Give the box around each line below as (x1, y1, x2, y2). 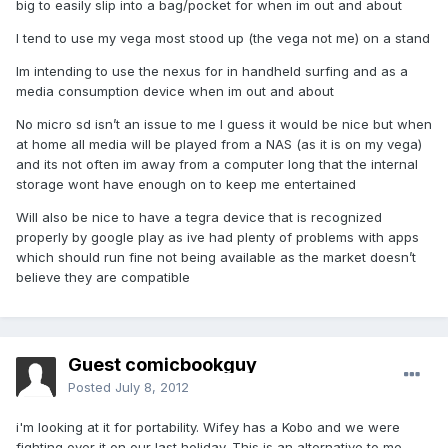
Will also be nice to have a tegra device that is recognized (16, 209, 382, 226)
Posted (68, 379, 115, 396)
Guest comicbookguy (68, 354, 257, 376)
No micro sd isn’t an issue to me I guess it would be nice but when (16, 116, 432, 133)
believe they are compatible (16, 269, 190, 286)
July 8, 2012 (115, 379, 189, 396)
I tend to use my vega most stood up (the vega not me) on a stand (16, 30, 430, 47)
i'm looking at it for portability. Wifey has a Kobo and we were (16, 419, 400, 436)
